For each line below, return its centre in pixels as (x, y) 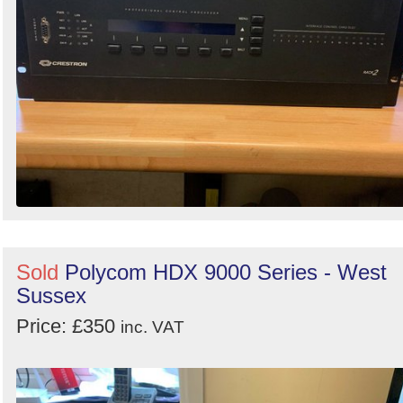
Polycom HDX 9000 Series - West (226, 273)
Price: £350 (68, 327)
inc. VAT (152, 327)
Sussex (51, 296)
